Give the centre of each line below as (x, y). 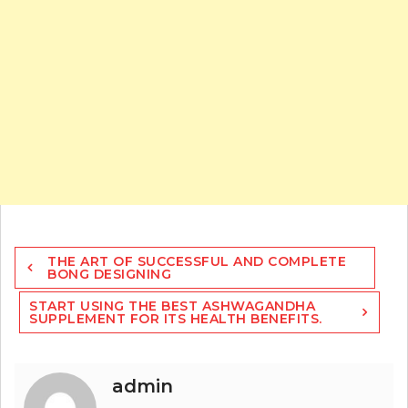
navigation (58, 274)
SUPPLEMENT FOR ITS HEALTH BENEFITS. (176, 319)
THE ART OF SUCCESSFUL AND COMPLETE (197, 262)
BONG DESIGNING (109, 275)
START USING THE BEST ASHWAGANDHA (172, 306)
